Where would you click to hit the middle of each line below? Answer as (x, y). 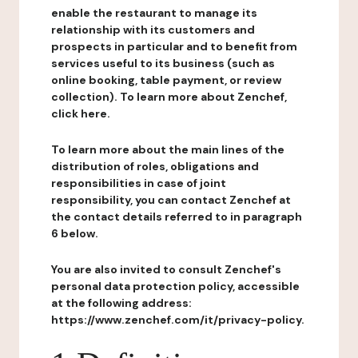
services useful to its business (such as (163, 63)
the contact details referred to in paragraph (177, 217)
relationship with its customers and (153, 30)
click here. (81, 113)
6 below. (75, 233)
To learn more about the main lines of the (168, 149)
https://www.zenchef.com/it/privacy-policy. (178, 320)
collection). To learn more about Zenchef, (169, 97)
